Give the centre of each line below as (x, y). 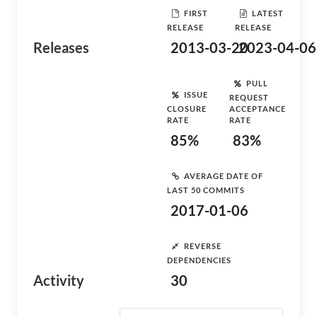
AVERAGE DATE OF (224, 175)
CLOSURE (187, 109)
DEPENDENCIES (199, 260)
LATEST (268, 13)
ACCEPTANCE (258, 109)
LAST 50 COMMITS (206, 190)
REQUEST (249, 97)
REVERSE (203, 246)
